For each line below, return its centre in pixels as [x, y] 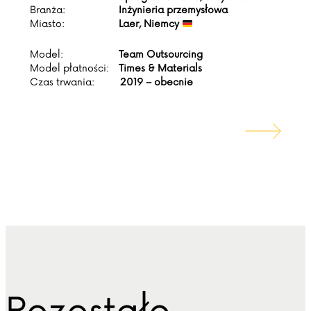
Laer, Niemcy [150, 24]
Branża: [48, 10]
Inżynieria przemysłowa [173, 10]
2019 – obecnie [156, 83]
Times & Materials [160, 69]
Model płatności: [69, 69]
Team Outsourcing [161, 55]
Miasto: [47, 24]
